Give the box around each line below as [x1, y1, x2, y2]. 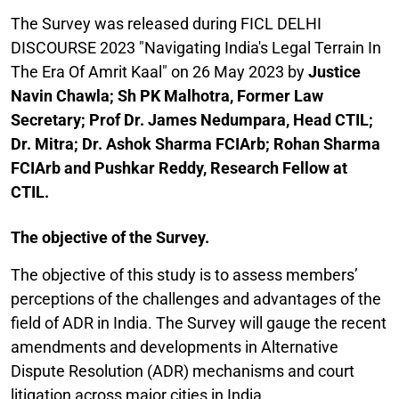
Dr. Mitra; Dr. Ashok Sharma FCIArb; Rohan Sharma [11, 134, 380, 153]
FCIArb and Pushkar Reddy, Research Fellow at [11, 159, 347, 177]
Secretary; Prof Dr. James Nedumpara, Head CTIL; [11, 110, 373, 129]
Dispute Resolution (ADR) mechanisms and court [11, 362, 354, 380]
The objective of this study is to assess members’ [11, 265, 358, 284]
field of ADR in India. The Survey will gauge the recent [11, 313, 387, 332]
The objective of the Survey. [11, 228, 209, 247]
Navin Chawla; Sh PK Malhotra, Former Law [11, 86, 323, 105]
